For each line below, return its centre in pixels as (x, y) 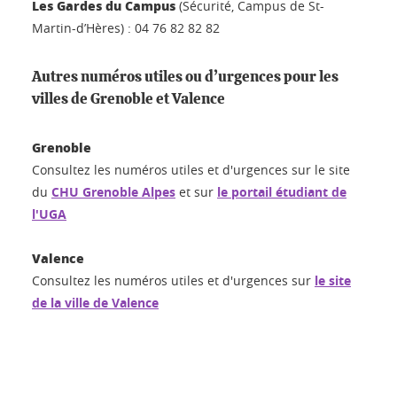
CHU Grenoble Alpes (113, 192)
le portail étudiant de (282, 192)
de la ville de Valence (95, 303)
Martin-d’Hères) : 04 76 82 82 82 (126, 28)
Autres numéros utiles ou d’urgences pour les (185, 77)
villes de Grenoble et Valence (128, 99)
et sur (196, 192)
